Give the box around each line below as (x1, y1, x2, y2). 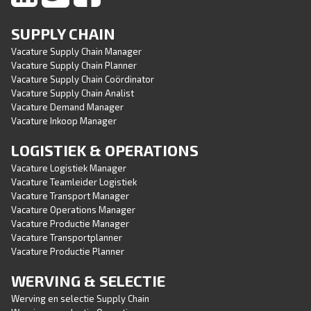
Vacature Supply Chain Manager (11, 46, 142, 57)
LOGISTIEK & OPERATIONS (11, 141, 199, 159)
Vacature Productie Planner (11, 246, 124, 257)
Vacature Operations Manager (11, 204, 135, 215)
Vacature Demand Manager (11, 101, 124, 112)
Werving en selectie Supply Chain (11, 293, 149, 304)
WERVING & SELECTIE (11, 271, 165, 289)
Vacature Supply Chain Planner (11, 60, 137, 71)
